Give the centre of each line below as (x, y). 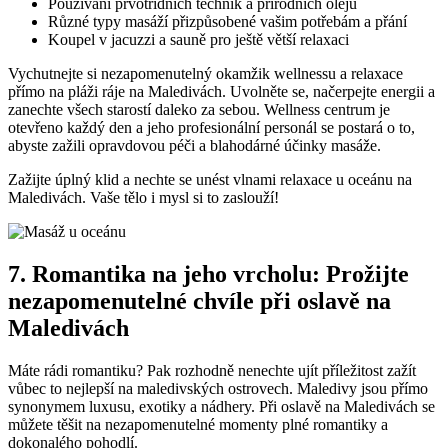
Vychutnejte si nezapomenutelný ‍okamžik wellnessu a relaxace (205, 73)
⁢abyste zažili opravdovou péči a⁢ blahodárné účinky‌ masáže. (194, 145)
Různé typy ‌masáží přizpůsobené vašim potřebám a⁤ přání (227, 21)
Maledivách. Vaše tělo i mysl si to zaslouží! (143, 197)
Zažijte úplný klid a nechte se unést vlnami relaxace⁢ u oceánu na (210, 179)
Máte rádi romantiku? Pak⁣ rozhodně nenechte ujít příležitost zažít (212, 370)
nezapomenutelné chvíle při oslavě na (199, 300)
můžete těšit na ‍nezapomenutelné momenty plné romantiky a (198, 424)
